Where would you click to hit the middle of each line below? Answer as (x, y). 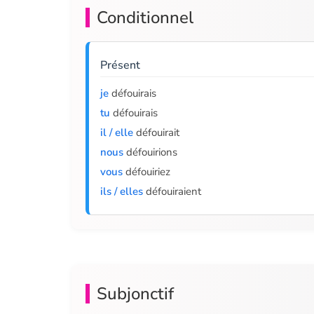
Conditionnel (145, 18)
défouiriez (146, 172)
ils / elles (122, 191)
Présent (120, 65)
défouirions (150, 152)
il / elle (117, 132)
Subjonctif (135, 294)
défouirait (156, 132)
